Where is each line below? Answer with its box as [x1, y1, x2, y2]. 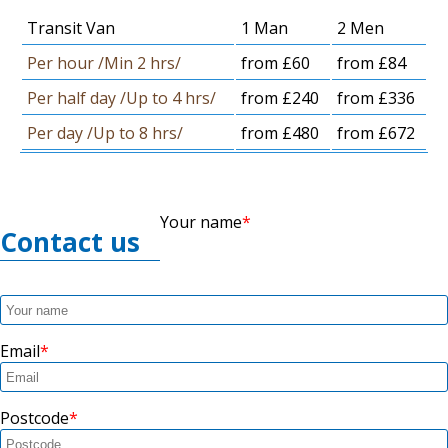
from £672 [337, 122, 415, 145]
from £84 [337, 52, 406, 75]
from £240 [241, 87, 319, 110]
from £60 [241, 52, 310, 75]
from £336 [337, 87, 415, 110]
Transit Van [27, 17, 115, 40]
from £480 [241, 122, 319, 145]
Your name [160, 211, 242, 234]
